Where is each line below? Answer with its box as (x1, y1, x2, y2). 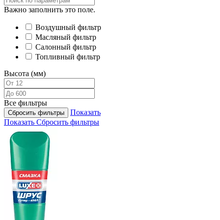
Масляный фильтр (35, 33, 96, 42)
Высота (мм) (4, 69, 46, 78)
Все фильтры (4, 99, 47, 108)
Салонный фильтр (35, 43, 96, 52)
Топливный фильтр (35, 53, 100, 61)
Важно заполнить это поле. (4, 5, 95, 14)
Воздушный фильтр (35, 23, 101, 32)
